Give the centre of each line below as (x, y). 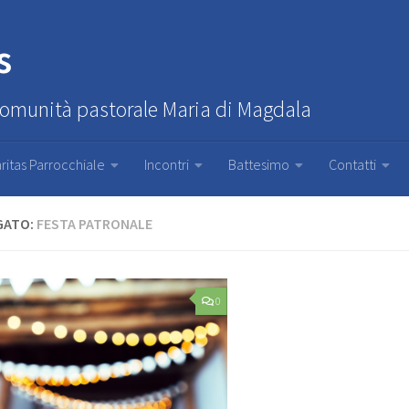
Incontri (167, 164)
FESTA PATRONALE (94, 224)
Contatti (352, 164)
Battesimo (259, 164)
